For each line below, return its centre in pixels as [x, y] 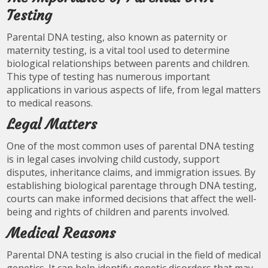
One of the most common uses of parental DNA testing [131, 146]
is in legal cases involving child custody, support [113, 159]
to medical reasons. [50, 103]
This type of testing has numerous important [109, 77]
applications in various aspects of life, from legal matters [134, 90]
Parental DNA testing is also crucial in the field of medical [134, 255]
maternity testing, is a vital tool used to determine [118, 50]
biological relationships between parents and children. [128, 63]
